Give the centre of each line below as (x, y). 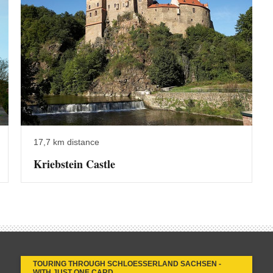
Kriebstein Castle (74, 164)
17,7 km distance (66, 142)
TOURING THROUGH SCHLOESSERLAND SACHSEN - (127, 264)
